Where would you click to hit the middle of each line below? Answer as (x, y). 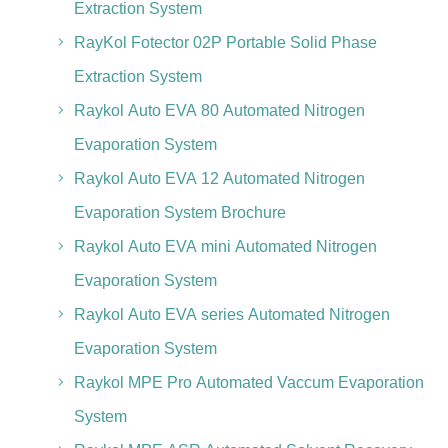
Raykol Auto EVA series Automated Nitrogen (231, 314)
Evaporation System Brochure (179, 212)
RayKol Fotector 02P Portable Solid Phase (225, 42)
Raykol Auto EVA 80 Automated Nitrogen (219, 110)
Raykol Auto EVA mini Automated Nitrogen (225, 246)
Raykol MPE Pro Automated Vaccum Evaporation (248, 382)
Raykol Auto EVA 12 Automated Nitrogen (219, 178)
